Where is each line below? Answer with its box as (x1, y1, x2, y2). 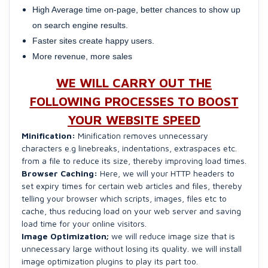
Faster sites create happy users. (32, 36, 154, 46)
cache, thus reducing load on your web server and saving (22, 206, 241, 217)
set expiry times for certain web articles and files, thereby (22, 181, 242, 191)
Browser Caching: (22, 168, 98, 179)
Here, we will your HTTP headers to (98, 168, 234, 179)
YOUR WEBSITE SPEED (68, 112, 200, 127)
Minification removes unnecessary (75, 130, 208, 141)
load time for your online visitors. (22, 218, 147, 229)
